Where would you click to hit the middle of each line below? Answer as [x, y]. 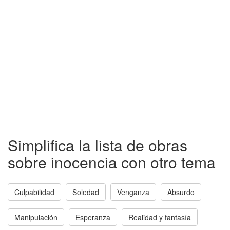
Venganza [133, 192]
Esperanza [93, 217]
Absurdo [181, 192]
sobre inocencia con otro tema [112, 162]
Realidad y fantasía [160, 217]
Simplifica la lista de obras [98, 145]
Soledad [86, 192]
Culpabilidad [34, 192]
